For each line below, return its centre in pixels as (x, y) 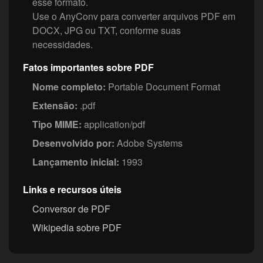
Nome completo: (69, 87)
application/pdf (113, 124)
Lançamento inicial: (76, 162)
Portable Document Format (163, 87)
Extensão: (55, 106)
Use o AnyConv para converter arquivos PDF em (134, 16)
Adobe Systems (149, 143)
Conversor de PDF (71, 209)
